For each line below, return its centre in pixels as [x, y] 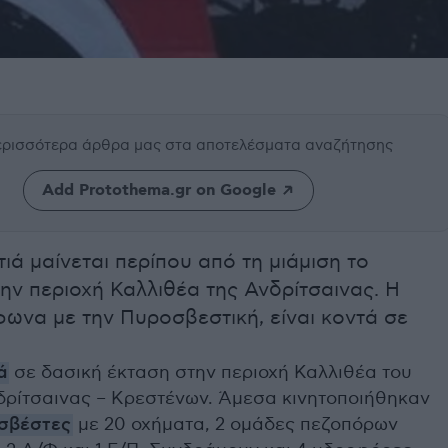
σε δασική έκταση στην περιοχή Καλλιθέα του [210, 373]
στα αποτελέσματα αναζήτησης [279, 145]
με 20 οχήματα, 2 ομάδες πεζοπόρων [235, 425]
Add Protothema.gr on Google [158, 191]
